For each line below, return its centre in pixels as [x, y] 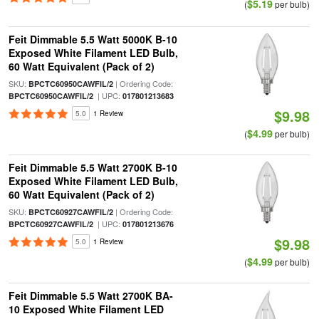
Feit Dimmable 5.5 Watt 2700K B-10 [93, 167]
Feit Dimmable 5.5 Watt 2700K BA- [90, 296]
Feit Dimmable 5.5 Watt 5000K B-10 [93, 39]
